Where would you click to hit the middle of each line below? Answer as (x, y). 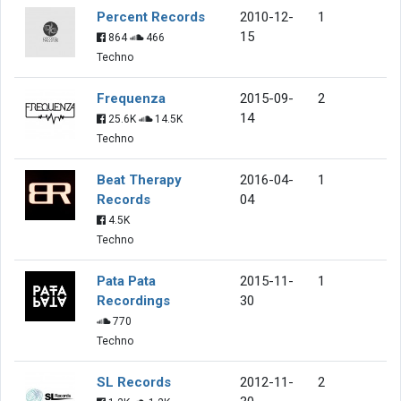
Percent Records (151, 17)
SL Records (134, 382)
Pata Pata (126, 281)
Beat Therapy (139, 179)
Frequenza (131, 98)
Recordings (133, 300)
